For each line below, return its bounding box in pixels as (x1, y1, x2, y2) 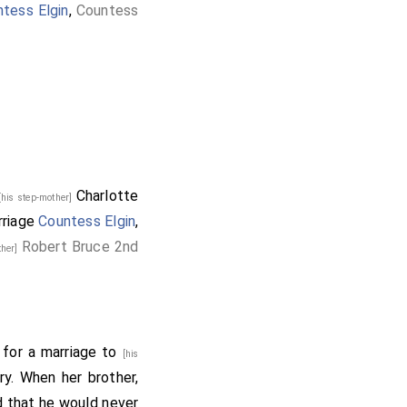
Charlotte (75, 187, 139, 204)
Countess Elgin (38, 213, 136, 230)
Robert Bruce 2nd (21, 238, 139, 255)
